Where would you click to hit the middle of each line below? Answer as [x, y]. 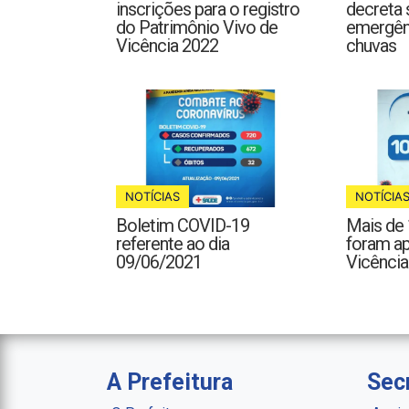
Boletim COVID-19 [183, 226]
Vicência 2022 [167, 46]
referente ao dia [173, 244]
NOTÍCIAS [152, 197]
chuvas [371, 46]
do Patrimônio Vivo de [197, 28]
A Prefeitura [170, 382]
